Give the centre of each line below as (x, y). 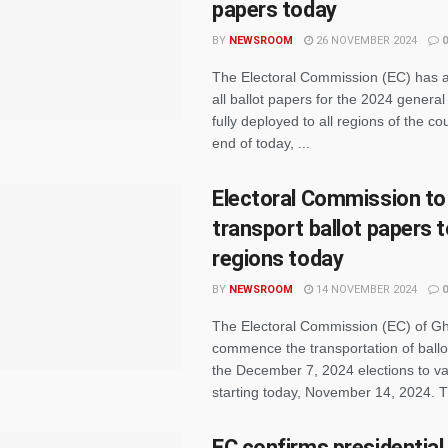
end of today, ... (261, 143)
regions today (278, 258)
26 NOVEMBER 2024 (365, 40)
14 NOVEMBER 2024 (365, 289)
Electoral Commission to (329, 198)
